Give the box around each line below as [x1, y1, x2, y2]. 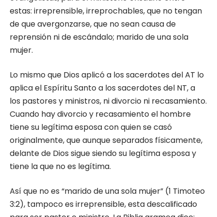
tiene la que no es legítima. [10, 161, 111, 172]
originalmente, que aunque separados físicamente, [10, 135, 202, 146]
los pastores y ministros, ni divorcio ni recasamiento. [10, 95, 207, 107]
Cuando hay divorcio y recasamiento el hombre [10, 108, 191, 120]
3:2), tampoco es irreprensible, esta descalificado [10, 199, 197, 210]
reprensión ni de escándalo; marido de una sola [10, 31, 188, 43]
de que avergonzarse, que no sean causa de [10, 18, 176, 30]
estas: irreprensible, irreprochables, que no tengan [10, 5, 202, 17]
